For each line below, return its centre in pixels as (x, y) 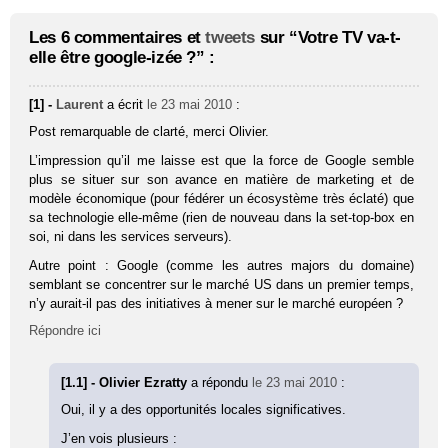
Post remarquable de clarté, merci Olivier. (149, 131)
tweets (230, 38)
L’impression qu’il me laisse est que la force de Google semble (221, 160)
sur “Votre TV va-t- (328, 38)
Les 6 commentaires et (117, 38)
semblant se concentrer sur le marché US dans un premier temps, (221, 284)
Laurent (80, 104)
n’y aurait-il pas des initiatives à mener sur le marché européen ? (216, 303)
